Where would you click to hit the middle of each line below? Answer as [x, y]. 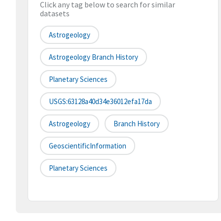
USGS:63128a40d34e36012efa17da [100, 102]
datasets [55, 14]
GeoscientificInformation [88, 146]
